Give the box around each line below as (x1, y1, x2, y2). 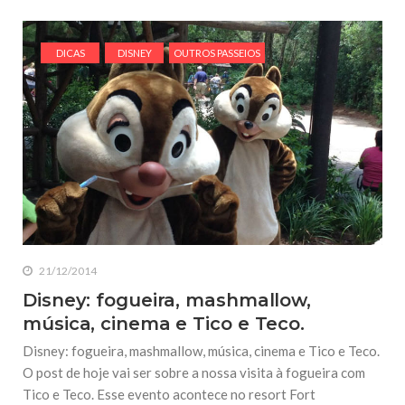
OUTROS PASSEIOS (174, 47, 260, 59)
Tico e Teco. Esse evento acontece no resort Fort (23, 386, 316, 403)
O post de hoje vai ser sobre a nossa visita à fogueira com (23, 364, 365, 381)
